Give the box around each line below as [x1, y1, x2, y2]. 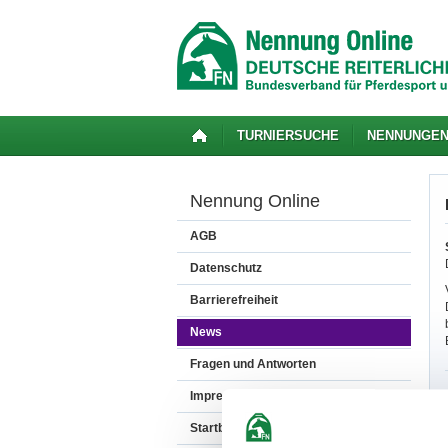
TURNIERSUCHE [237, 128, 339, 143]
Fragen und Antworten [190, 357, 316, 371]
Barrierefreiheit [190, 293, 278, 307]
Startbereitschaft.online [190, 421, 324, 435]
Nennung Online [190, 191, 320, 211]
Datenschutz [190, 261, 262, 275]
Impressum [190, 389, 255, 403]
